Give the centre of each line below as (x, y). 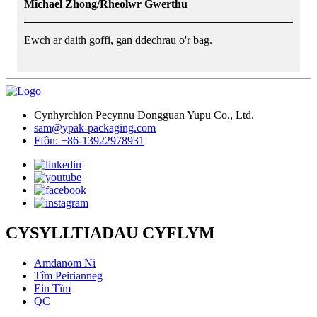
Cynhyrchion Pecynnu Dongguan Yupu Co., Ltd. (144, 115)
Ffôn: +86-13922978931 (89, 140)
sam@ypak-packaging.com (95, 127)
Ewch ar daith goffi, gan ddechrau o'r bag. (118, 40)
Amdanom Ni (65, 263)
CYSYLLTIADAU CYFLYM (110, 232)
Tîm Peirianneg (68, 275)
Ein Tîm (52, 288)
